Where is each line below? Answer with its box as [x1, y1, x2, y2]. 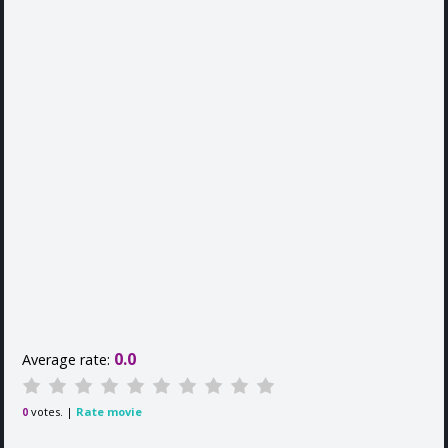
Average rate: [22, 350, 114, 370]
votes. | [31, 404, 76, 420]
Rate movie [76, 404, 142, 420]
